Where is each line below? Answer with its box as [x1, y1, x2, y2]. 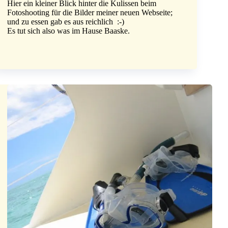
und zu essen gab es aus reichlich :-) [7, 17, 125, 26]
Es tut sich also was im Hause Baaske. [7, 26, 130, 36]
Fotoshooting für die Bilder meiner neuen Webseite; [7, 8, 173, 17]
